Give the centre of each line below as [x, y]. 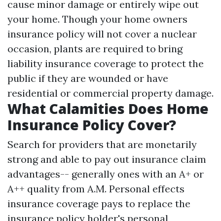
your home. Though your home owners [97, 19]
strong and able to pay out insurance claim [107, 159]
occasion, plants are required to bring [95, 48]
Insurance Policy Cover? [92, 125]
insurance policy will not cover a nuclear [102, 34]
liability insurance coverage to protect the [106, 63]
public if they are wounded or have [88, 78]
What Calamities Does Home [108, 108]
